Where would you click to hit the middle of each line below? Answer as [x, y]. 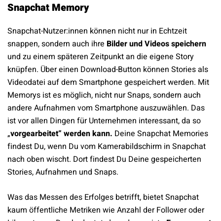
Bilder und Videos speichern [156, 44]
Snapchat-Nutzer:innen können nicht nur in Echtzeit [97, 31]
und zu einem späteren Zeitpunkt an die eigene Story [101, 57]
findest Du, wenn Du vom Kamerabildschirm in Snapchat [107, 147]
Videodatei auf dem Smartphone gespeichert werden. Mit [108, 83]
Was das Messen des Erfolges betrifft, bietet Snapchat [103, 198]
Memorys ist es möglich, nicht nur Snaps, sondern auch [104, 95]
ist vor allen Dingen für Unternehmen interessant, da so [104, 121]
